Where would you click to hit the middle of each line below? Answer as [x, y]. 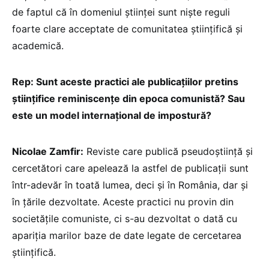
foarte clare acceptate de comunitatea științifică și [127, 29]
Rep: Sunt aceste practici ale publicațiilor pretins [125, 81]
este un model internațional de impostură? [112, 115]
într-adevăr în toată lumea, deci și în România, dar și [130, 185]
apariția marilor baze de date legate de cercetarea [127, 235]
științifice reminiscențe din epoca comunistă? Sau [128, 98]
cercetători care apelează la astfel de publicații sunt [130, 168]
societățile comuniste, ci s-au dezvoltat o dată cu [125, 218]
